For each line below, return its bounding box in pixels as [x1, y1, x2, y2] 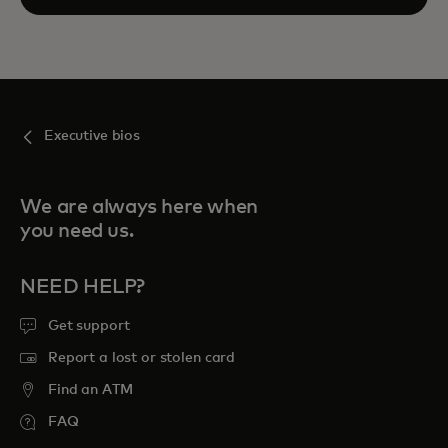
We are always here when [20, 197, 258, 217]
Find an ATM [48, 383, 133, 397]
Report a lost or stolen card [48, 351, 236, 365]
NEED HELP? [20, 277, 145, 297]
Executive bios [44, 129, 141, 143]
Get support [48, 319, 130, 333]
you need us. [20, 221, 134, 241]
